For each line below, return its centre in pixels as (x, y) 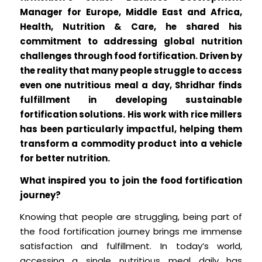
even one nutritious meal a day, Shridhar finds (131, 85)
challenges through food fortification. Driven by (131, 56)
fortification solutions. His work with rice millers (131, 114)
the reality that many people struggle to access (131, 70)
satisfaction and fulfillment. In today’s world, (131, 246)
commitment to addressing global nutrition (131, 41)
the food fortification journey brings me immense (131, 232)
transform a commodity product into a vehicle (131, 143)
